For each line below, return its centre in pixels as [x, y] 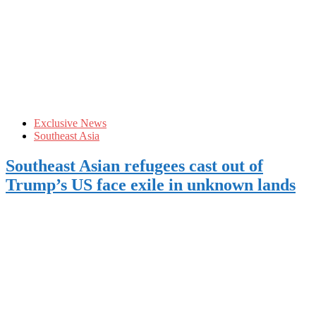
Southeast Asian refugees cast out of [134, 165]
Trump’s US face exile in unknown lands [151, 184]
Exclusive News [70, 123]
